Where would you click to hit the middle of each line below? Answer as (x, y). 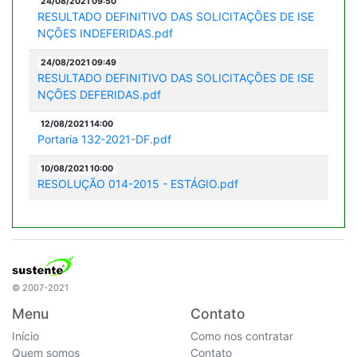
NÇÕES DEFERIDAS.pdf (99, 94)
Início (25, 335)
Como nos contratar (242, 335)
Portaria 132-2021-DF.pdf (104, 139)
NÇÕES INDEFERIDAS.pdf (105, 33)
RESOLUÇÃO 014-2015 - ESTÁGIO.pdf (137, 183)
